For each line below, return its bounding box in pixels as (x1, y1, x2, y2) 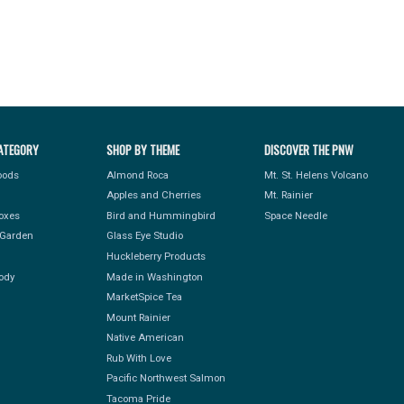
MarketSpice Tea (106, 290, 182, 304)
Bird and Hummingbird (106, 208, 216, 222)
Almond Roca (106, 168, 169, 181)
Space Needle (263, 208, 327, 222)
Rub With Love (106, 351, 171, 364)
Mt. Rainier (263, 188, 313, 202)
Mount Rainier (106, 310, 170, 324)
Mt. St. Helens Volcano (263, 168, 368, 181)
